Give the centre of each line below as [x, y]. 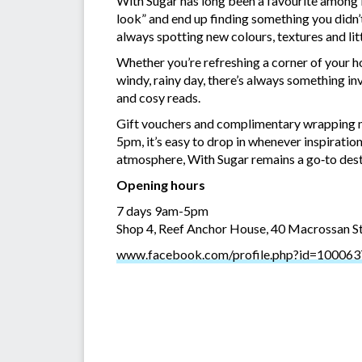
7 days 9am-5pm [162, 210]
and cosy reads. [158, 97]
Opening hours [161, 184]
